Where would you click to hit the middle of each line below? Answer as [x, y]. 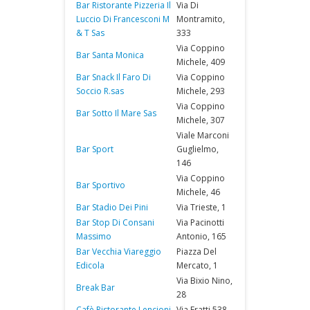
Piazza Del [197, 252]
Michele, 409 [201, 62]
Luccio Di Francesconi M [123, 19]
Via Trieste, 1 [201, 207]
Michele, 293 [201, 91]
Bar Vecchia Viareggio [119, 252]
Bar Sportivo [101, 185]
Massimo [94, 236]
